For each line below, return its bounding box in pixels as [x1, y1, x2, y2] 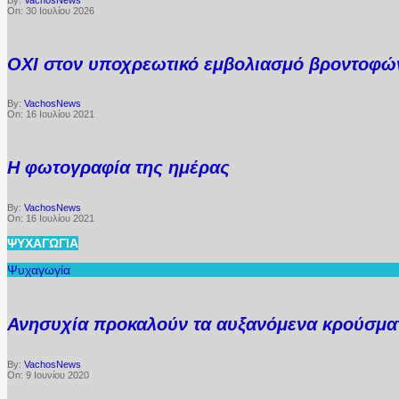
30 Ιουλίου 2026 [26, 5, 94, 17]
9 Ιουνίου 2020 [26, 369, 89, 380]
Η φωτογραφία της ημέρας [7, 157, 230, 177]
